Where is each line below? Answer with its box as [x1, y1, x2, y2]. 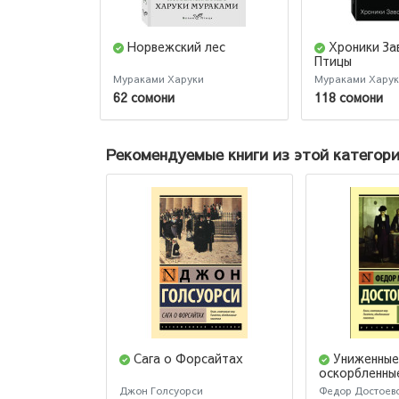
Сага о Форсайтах [134, 348, 243, 367]
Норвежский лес [127, 37, 225, 56]
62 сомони [113, 87, 175, 106]
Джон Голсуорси [119, 383, 203, 397]
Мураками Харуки [113, 72, 204, 86]
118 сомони [314, 87, 383, 106]
